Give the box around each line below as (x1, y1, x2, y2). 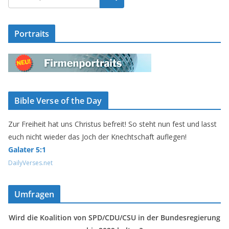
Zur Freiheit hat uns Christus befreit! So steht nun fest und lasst (8, 119, 217, 129)
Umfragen (14, 189, 55, 200)
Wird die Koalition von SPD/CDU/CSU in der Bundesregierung (9, 213, 220, 222)
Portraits (14, 28, 50, 39)
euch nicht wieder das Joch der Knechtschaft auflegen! (8, 132, 187, 142)
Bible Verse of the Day (14, 95, 102, 106)
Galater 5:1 (8, 145, 46, 154)
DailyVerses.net (8, 158, 53, 167)
